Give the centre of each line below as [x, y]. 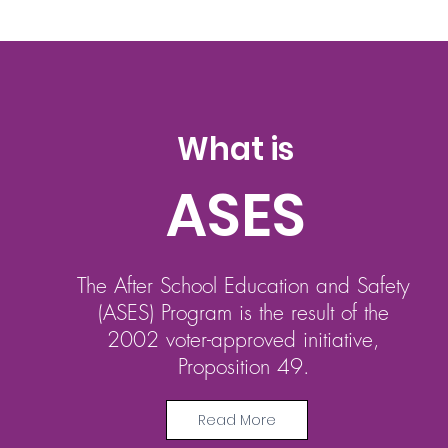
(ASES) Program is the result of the [244, 312]
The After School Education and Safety [244, 285]
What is [236, 149]
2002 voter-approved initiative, [244, 339]
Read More [237, 419]
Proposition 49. [243, 366]
